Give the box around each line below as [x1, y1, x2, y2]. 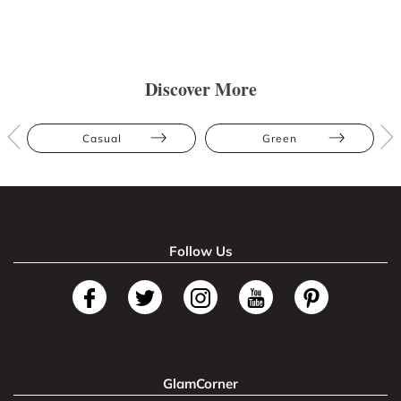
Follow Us [168, 242, 233, 260]
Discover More [144, 75, 257, 102]
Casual [81, 131, 122, 145]
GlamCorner [163, 374, 238, 392]
